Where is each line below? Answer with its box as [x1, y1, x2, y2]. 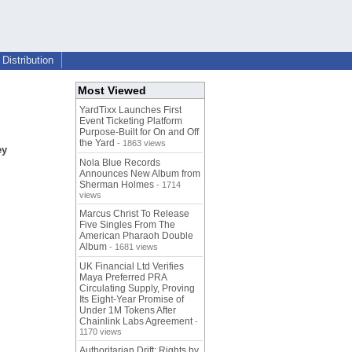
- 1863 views [115, 138, 166, 148]
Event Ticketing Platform [79, 115, 182, 127]
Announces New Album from [79, 168, 200, 180]
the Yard [79, 137, 115, 149]
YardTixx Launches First [79, 104, 181, 116]
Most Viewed [78, 84, 146, 97]
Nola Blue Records [79, 157, 160, 169]
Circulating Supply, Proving [79, 283, 195, 295]
